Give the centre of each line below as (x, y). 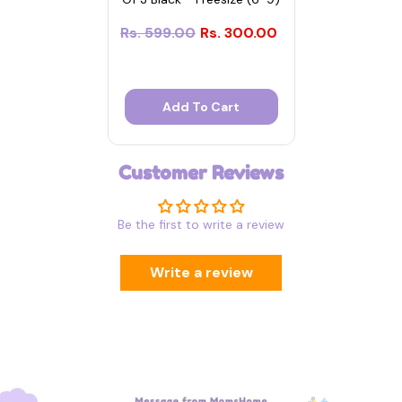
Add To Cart (201, 106)
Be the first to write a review (201, 224)
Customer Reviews (201, 172)
